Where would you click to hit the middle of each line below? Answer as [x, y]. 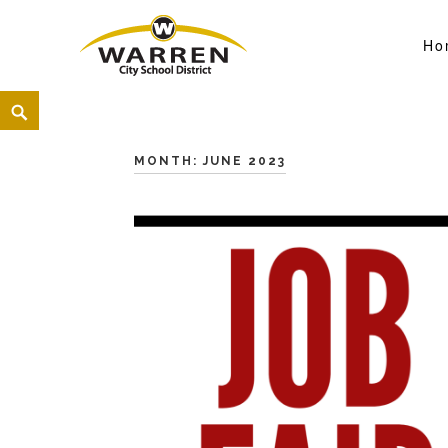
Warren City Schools [211, 91]
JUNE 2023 [245, 161]
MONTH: [169, 161]
